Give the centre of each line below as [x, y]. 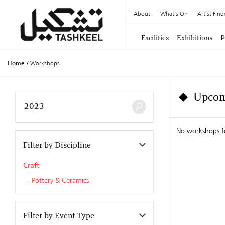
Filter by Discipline [57, 146]
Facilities [155, 38]
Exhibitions [195, 38]
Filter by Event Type [59, 217]
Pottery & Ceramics [60, 181]
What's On [174, 13]
